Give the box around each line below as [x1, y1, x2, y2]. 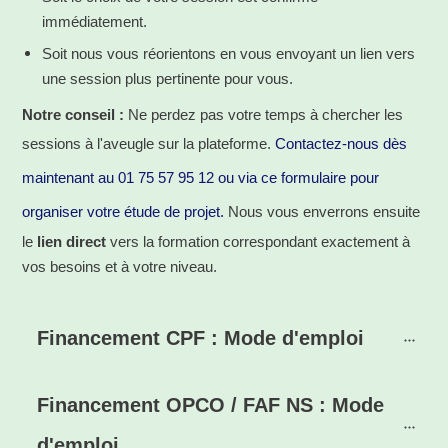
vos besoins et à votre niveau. [22, 258, 217, 276]
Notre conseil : [22, 106, 124, 124]
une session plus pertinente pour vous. [42, 70, 293, 88]
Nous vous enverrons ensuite [228, 203, 420, 221]
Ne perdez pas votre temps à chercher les [124, 106, 403, 124]
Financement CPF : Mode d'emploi [37, 327, 364, 350]
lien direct [37, 233, 106, 251]
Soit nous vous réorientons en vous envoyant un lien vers [42, 45, 415, 63]
